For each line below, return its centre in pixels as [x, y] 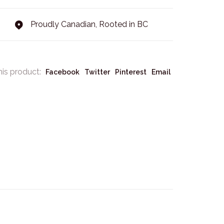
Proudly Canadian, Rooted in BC [88, 24]
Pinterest [131, 72]
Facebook [62, 72]
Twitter [97, 72]
